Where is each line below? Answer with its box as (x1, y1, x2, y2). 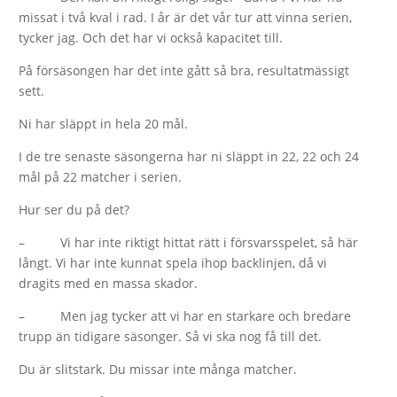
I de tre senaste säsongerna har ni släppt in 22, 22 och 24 (19, 147, 360, 165)
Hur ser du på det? (19, 200, 130, 218)
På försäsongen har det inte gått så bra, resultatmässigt (19, 61, 350, 79)
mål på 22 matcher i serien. (19, 167, 183, 185)
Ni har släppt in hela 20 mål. (19, 114, 189, 132)
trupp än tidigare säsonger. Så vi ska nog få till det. (19, 327, 323, 345)
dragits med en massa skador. (19, 274, 198, 292)
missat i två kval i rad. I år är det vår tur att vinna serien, (19, 8, 353, 26)
